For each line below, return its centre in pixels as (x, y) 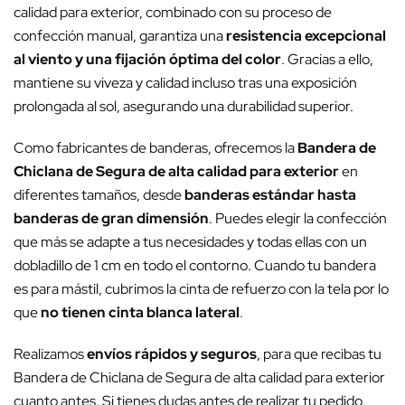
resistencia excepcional (306, 36)
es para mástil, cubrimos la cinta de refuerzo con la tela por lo (201, 289)
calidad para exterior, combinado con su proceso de (173, 13)
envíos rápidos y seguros (172, 354)
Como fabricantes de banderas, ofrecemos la (155, 148)
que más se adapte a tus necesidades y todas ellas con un (190, 242)
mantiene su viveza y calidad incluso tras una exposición (185, 83)
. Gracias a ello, (327, 60)
